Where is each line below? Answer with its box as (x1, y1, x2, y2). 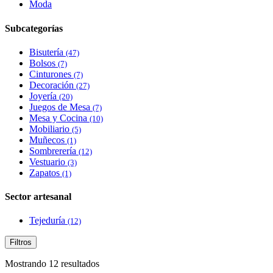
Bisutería (29, 46, 66, 57)
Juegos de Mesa (29, 101, 93, 112)
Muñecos (29, 134, 67, 145)
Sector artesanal (5, 191, 71, 202)
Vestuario (29, 156, 68, 167)
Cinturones (29, 68, 74, 79)
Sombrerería (29, 145, 79, 156)
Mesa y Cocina (29, 112, 90, 123)
